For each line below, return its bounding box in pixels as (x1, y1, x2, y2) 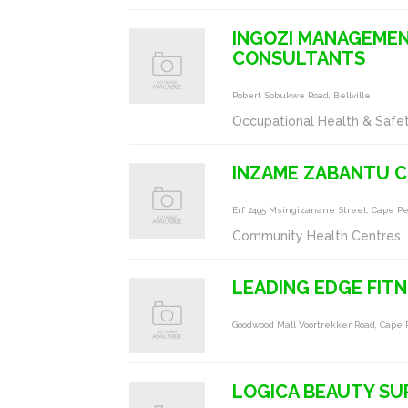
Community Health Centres (232, 228, 402, 243)
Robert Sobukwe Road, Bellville (232, 89, 372, 100)
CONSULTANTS (232, 46, 366, 69)
